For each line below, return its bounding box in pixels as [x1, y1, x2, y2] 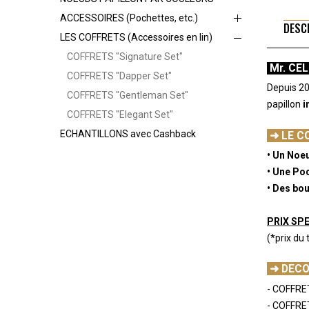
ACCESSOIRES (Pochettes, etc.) [60, 12, 198, 23]
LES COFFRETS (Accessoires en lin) [60, 31, 212, 43]
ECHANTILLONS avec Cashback [60, 128, 196, 139]
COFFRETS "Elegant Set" [67, 108, 173, 120]
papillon [267, 99, 303, 110]
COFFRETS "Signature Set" [67, 50, 183, 62]
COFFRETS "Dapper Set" [67, 70, 172, 81]
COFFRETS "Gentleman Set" [67, 89, 188, 101]
